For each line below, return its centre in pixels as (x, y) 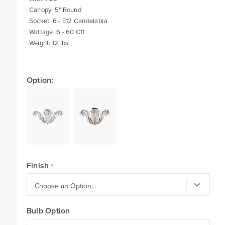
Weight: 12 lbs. (49, 43)
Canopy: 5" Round (55, 10)
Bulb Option (48, 211)
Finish (38, 166)
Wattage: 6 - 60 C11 (57, 32)
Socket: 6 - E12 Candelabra (68, 21)
